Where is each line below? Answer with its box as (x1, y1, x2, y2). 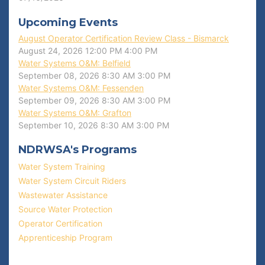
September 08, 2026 (18, 70, 99, 80)
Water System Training (18, 161, 105, 172)
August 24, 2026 (18, 46, 83, 56)
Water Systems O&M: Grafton (18, 108, 131, 118)
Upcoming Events (18, 16, 118, 29)
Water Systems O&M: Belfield (18, 58, 131, 68)
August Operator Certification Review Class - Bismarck (18, 33, 229, 43)
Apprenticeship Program (18, 232, 112, 243)
